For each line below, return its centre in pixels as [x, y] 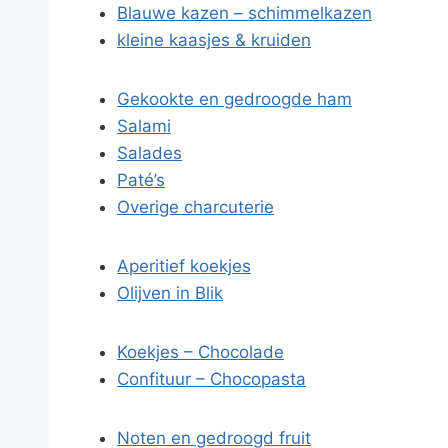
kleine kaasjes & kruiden [214, 40]
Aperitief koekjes [184, 266]
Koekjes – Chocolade [200, 352]
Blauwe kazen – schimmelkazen [244, 13]
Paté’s [141, 180]
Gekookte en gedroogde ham [234, 99]
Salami [144, 126]
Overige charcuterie [195, 207]
